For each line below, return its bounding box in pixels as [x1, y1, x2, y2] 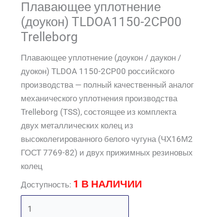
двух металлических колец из [21, 121, 134, 131]
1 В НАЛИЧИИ [73, 178, 142, 190]
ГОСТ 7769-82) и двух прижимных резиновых [21, 148, 193, 158]
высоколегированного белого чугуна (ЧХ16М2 [21, 134, 193, 144]
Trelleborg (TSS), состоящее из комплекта [21, 107, 177, 117]
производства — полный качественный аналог [21, 80, 194, 90]
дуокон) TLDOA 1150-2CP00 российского [21, 66, 175, 77]
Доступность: [21, 179, 72, 189]
